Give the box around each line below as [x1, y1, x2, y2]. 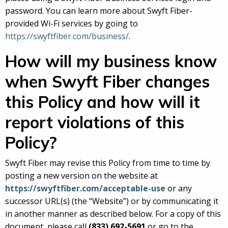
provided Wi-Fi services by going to [5, 18, 138, 30]
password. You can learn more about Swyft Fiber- [5, 5, 192, 17]
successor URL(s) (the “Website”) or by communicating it [5, 195, 218, 207]
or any [165, 183, 192, 194]
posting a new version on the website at [5, 170, 158, 182]
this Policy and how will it [5, 92, 200, 112]
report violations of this [5, 112, 184, 133]
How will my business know [5, 51, 217, 72]
